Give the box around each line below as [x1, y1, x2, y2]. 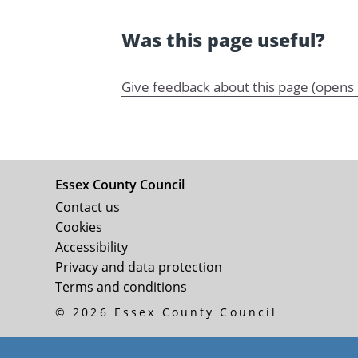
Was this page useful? [121, 27, 325, 54]
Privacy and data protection [55, 257, 222, 276]
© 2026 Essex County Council [55, 304, 278, 320]
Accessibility [55, 237, 128, 256]
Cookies [55, 217, 102, 236]
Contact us [55, 197, 120, 216]
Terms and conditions [55, 277, 187, 296]
